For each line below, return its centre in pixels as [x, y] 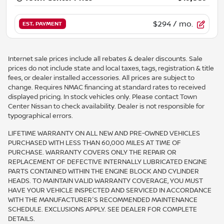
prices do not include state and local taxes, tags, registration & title [111, 68]
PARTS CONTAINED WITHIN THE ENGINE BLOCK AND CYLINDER [103, 171]
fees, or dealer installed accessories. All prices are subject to [101, 78]
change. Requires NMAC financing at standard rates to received [107, 87]
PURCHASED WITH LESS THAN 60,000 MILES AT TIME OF [94, 143]
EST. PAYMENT [42, 24]
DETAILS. [21, 219]
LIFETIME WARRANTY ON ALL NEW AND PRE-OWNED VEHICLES [104, 133]
